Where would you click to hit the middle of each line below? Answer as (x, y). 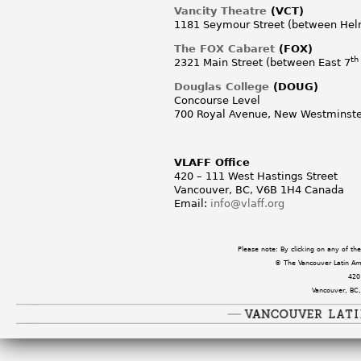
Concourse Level (217, 100)
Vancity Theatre (220, 10)
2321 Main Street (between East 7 (262, 62)
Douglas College (222, 86)
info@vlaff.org (247, 203)
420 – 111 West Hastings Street (256, 176)
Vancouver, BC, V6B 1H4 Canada (259, 189)
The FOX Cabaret (224, 48)
